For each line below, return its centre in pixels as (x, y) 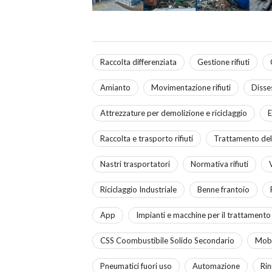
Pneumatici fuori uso (136, 266)
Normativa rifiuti (219, 164)
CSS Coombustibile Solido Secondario (167, 240)
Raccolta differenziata (138, 62)
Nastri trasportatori (135, 164)
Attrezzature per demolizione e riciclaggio (174, 113)
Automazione (216, 266)
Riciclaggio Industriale (138, 189)
